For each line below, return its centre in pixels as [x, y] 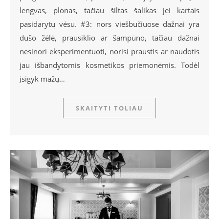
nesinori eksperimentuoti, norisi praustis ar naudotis [109, 52]
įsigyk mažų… [42, 79]
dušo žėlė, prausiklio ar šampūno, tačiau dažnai [109, 38]
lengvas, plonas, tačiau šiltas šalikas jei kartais [109, 11]
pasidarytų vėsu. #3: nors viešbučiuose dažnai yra [109, 24]
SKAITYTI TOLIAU [109, 108]
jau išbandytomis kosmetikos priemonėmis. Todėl [109, 65]
